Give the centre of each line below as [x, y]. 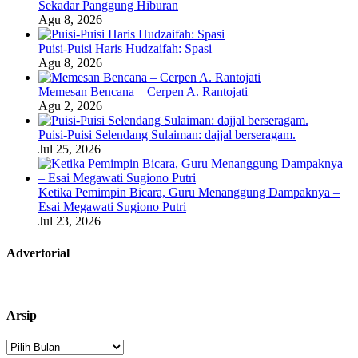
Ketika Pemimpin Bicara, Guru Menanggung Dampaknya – [189, 193]
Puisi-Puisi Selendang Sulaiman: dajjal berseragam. [167, 135]
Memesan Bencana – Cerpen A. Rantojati [143, 92]
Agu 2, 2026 [70, 106]
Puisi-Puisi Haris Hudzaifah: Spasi [125, 49]
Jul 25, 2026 [70, 149]
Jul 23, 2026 [70, 221]
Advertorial [38, 253]
